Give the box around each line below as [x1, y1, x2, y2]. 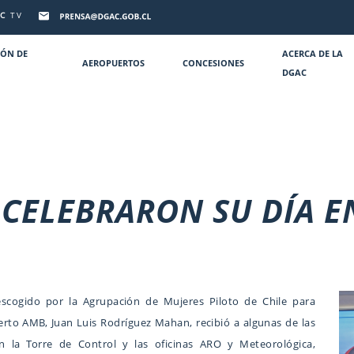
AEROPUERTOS [82, 57, 145, 70]
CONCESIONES [183, 57, 245, 70]
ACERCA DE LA [282, 47, 344, 60]
